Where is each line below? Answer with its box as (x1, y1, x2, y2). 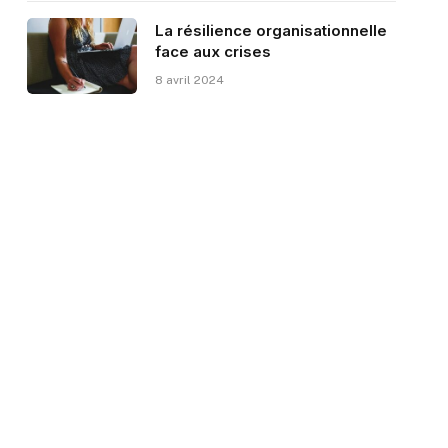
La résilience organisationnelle (154, 21, 387, 41)
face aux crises (154, 42, 271, 62)
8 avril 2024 (154, 73, 224, 88)
